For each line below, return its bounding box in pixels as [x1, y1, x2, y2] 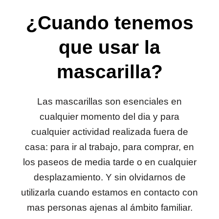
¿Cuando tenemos [25, 12, 194, 34]
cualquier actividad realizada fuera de [31, 127, 188, 137]
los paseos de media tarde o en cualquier [22, 157, 197, 168]
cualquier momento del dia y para [40, 111, 179, 122]
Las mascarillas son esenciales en [37, 96, 182, 107]
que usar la [59, 37, 160, 58]
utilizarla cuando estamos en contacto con [21, 187, 198, 198]
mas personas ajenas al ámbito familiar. [26, 202, 193, 213]
